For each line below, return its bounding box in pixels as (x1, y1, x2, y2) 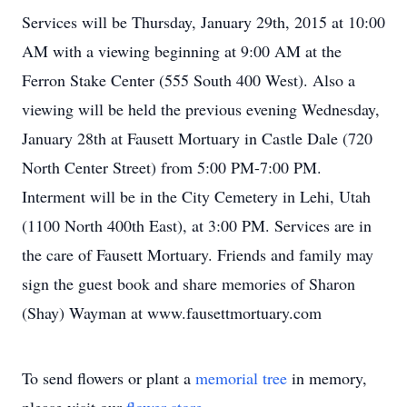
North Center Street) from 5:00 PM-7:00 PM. (22, 156, 322, 178)
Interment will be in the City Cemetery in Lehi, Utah (22, 185, 371, 207)
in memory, (287, 367, 367, 389)
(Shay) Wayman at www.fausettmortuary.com (22, 302, 322, 323)
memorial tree (195, 367, 287, 389)
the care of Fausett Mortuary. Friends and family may (22, 243, 373, 265)
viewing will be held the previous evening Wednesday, (22, 98, 380, 120)
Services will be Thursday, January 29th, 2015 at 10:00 (22, 11, 385, 33)
